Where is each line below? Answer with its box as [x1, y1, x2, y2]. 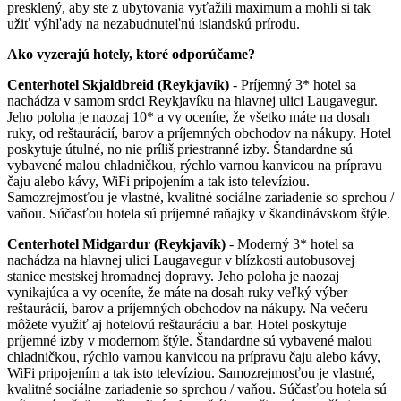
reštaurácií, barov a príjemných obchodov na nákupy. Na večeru [7, 300, 368, 316]
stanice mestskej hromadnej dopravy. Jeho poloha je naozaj [7, 268, 339, 284]
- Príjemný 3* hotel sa [229, 76, 356, 92]
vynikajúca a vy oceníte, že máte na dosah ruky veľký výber [7, 284, 347, 300]
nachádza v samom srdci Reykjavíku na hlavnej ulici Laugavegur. [7, 92, 378, 108]
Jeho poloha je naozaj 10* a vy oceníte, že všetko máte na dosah [7, 108, 370, 124]
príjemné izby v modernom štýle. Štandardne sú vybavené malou [7, 332, 372, 348]
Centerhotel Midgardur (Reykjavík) [7, 235, 226, 252]
